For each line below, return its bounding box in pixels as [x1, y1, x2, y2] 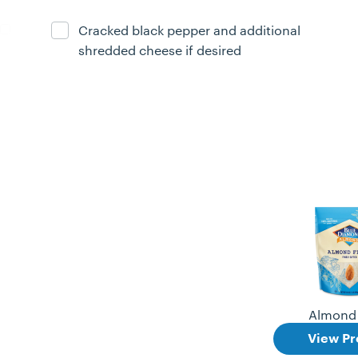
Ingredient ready [50, 22, 151, 38]
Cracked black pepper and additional [78, 22, 300, 38]
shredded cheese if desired [78, 42, 241, 58]
